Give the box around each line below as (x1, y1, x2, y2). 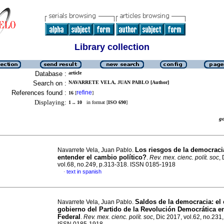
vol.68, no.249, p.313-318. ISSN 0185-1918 (57, 161, 175, 168)
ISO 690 (108, 99, 126, 105)
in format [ (82, 99, 108, 105)
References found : (11, 89, 66, 96)
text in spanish (66, 168, 101, 174)
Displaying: (34, 98, 66, 106)
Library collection (74, 42, 149, 52)
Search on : (33, 79, 66, 87)
